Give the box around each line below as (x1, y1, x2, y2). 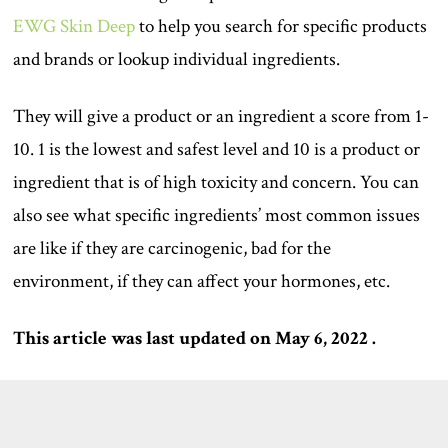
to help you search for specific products (135, 13, 428, 39)
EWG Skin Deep (13, 13, 136, 39)
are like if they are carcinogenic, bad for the (13, 235, 332, 261)
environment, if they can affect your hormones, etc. (13, 268, 391, 294)
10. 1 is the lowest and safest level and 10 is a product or (13, 136, 421, 162)
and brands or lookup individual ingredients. (13, 46, 341, 72)
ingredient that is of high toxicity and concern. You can (13, 169, 420, 195)
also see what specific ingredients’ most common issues (13, 202, 421, 228)
